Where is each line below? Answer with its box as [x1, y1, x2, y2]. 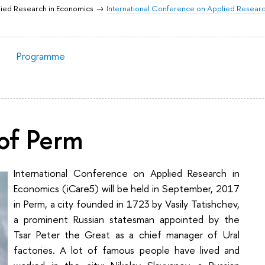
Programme [16, 49, 65, 63]
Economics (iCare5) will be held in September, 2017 [14, 181, 240, 195]
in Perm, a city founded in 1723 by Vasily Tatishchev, [14, 196, 240, 211]
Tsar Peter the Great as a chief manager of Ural [14, 227, 240, 241]
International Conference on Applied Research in [14, 166, 240, 180]
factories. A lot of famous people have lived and [14, 243, 240, 257]
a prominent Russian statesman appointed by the [14, 212, 240, 226]
